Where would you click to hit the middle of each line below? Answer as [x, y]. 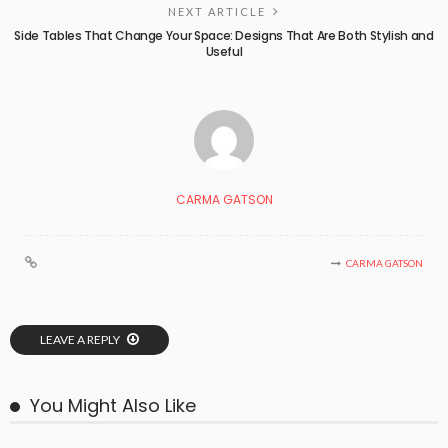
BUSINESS [55, 436]
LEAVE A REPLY [81, 339]
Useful [224, 51]
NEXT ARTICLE [217, 11]
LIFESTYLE [123, 436]
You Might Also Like [113, 405]
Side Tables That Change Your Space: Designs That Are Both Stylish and [224, 35]
